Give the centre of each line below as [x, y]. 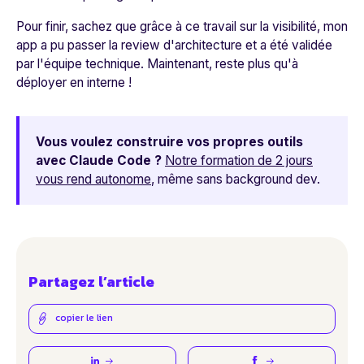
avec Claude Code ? [99, 160]
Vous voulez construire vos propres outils [169, 141]
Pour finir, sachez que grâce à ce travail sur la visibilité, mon [182, 26]
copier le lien [84, 318]
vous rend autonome [93, 179]
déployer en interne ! [74, 82]
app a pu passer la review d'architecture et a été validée [174, 45]
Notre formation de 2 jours [239, 160]
